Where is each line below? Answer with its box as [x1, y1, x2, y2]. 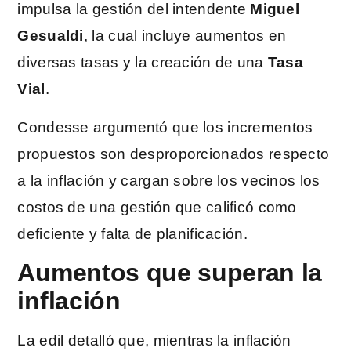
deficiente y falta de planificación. [17, 225, 248, 242]
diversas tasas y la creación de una [17, 54, 268, 71]
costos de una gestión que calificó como [17, 198, 297, 215]
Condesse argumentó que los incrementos [17, 118, 313, 136]
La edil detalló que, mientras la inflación [17, 332, 291, 349]
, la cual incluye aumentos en [83, 27, 287, 45]
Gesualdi [17, 27, 84, 45]
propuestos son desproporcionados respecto [17, 145, 330, 162]
